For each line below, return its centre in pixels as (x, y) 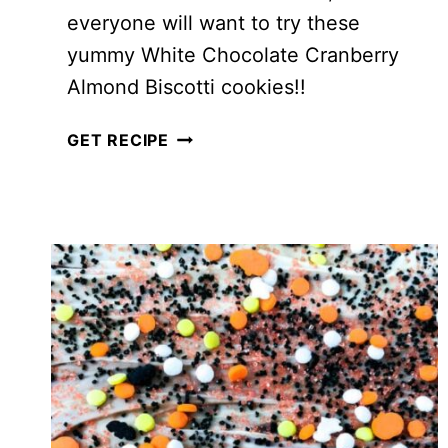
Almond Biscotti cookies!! (186, 87)
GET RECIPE (118, 140)
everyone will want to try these (213, 23)
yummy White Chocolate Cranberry (233, 55)
